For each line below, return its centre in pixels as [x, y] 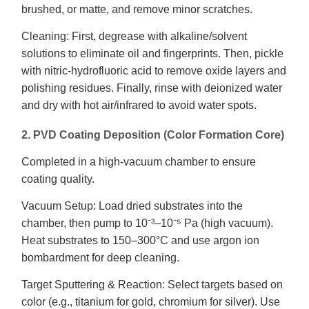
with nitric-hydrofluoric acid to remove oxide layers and [154, 71]
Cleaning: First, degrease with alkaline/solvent [134, 36]
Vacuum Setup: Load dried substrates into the [132, 206]
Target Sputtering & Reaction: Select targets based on [152, 285]
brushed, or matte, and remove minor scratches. [137, 9]
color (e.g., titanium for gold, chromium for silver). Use [151, 302]
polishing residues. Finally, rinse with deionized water [152, 88]
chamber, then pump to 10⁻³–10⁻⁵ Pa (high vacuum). [147, 223]
